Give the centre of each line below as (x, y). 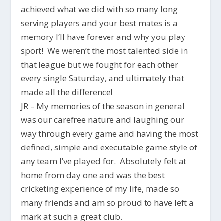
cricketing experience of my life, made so (100, 188)
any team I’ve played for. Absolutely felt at (104, 161)
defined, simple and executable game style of (109, 147)
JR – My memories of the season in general (103, 106)
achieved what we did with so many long (99, 9)
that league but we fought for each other (100, 64)
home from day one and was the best (93, 175)
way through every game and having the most (110, 133)
